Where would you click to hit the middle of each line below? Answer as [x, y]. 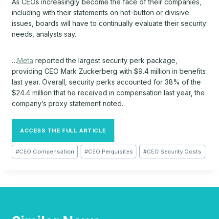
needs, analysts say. [44, 34]
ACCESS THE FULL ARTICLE [63, 130]
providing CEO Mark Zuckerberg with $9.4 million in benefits [109, 71]
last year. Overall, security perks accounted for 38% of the [106, 82]
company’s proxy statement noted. [67, 103]
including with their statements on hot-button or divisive [100, 12]
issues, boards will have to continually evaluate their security [109, 23]
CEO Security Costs [174, 151]
